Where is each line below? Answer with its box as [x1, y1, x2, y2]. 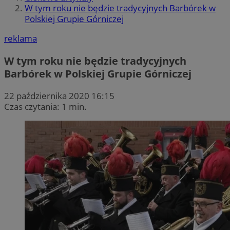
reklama [4, 32, 37, 45]
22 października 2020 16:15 [4, 89, 114, 102]
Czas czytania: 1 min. [4, 100, 87, 112]
